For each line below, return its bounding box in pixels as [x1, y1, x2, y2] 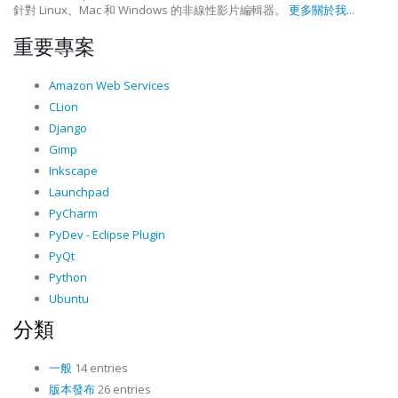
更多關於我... [289, 2, 354, 18]
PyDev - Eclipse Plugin [49, 227, 165, 243]
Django [49, 120, 87, 136]
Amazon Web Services [49, 77, 170, 93]
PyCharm [49, 205, 98, 221]
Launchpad [49, 184, 109, 200]
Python [49, 269, 87, 285]
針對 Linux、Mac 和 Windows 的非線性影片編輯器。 [13, 2, 289, 18]
